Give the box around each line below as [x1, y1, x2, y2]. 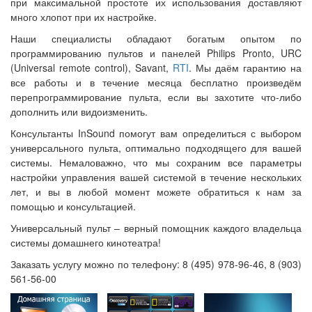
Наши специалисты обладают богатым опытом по [10, 31, 302, 45]
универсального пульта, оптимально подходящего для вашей [10, 141, 302, 155]
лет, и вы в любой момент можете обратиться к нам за [10, 185, 302, 198]
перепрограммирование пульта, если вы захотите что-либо [10, 90, 302, 104]
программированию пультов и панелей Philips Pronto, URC [10, 46, 302, 60]
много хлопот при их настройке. [10, 10, 157, 24]
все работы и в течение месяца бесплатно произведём [10, 75, 302, 89]
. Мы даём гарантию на [189, 61, 302, 75]
